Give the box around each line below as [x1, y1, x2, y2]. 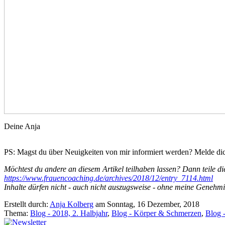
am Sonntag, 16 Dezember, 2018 [93, 200, 199, 209]
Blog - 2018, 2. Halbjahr [30, 209, 107, 218]
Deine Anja [4, 122, 40, 131]
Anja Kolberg [50, 200, 93, 209]
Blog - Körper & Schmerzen [111, 209, 201, 218]
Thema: [4, 209, 30, 218]
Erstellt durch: [4, 200, 50, 209]
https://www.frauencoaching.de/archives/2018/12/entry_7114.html [4, 174, 213, 183]
